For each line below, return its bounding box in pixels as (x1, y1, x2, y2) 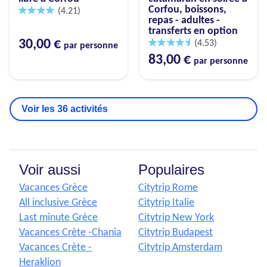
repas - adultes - (148, 15, 220, 27)
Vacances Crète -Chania (19, 227, 122, 239)
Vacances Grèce (19, 182, 88, 194)
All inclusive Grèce (19, 197, 97, 209)
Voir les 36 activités (21, 104, 108, 114)
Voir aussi (19, 162, 80, 178)
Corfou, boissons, (148, 4, 226, 16)
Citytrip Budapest (138, 227, 213, 239)
